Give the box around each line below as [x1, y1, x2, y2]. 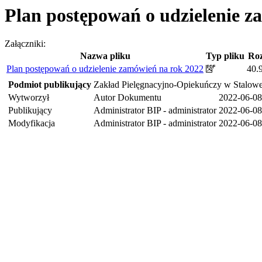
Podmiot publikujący [8, 80, 91, 90]
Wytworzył [8, 92, 49, 103]
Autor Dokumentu [94, 92, 161, 103]
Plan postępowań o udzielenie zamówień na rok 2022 [6, 64, 204, 74]
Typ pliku [206, 51, 244, 61]
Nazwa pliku [80, 51, 130, 61]
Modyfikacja [8, 118, 55, 129]
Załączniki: [5, 39, 46, 49]
